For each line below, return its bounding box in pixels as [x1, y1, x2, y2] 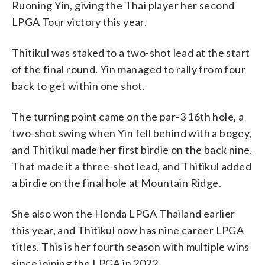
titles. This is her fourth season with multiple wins [12, 240, 250, 253]
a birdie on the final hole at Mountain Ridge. [12, 176, 221, 189]
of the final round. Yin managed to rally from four [12, 62, 245, 76]
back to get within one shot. [12, 79, 146, 92]
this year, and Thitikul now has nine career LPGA [12, 223, 244, 237]
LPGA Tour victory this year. [12, 15, 147, 28]
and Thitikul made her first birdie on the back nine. [12, 143, 253, 156]
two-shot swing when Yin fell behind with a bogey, [12, 126, 252, 140]
